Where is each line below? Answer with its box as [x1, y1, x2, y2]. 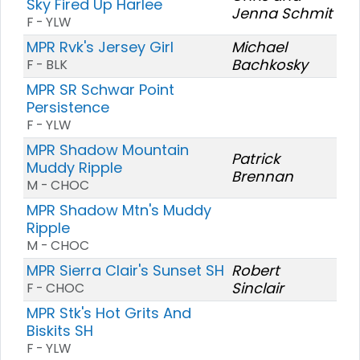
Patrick [231, 148, 280, 169]
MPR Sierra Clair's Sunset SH [27, 260, 224, 280]
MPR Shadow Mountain [27, 139, 189, 160]
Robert [231, 260, 280, 280]
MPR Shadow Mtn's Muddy [27, 199, 211, 220]
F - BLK [27, 55, 67, 74]
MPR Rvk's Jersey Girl [27, 36, 174, 57]
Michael [231, 36, 287, 57]
